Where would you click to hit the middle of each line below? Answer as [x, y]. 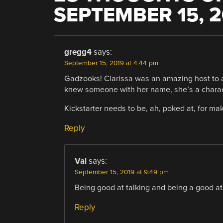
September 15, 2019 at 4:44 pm [111, 63]
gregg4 [78, 52]
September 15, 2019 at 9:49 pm [121, 172]
